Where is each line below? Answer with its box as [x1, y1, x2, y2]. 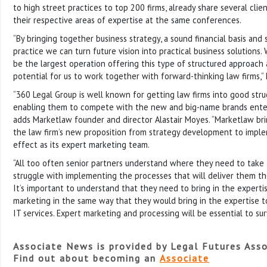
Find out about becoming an [13, 252, 160, 264]
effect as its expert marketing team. [13, 138, 150, 150]
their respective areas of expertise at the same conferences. [13, 14, 241, 26]
